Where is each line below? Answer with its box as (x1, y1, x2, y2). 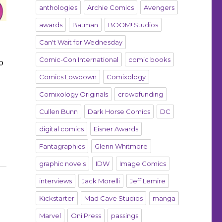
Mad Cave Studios (84, 194, 143, 203)
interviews (39, 177, 72, 185)
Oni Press (70, 212, 101, 220)
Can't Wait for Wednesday (39, 38, 122, 47)
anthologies (39, 3, 77, 12)
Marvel (39, 212, 61, 220)
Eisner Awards (93, 125, 138, 133)
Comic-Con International (39, 55, 118, 64)
